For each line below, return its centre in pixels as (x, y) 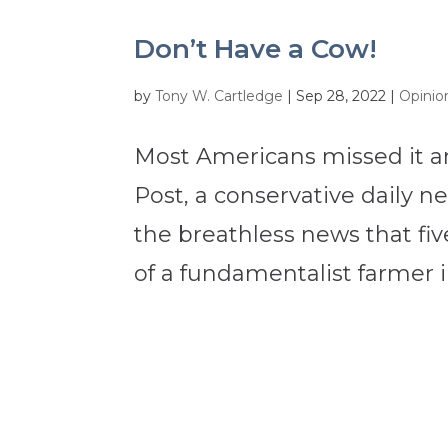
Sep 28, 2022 (341, 96)
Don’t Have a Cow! (256, 49)
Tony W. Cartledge (219, 96)
